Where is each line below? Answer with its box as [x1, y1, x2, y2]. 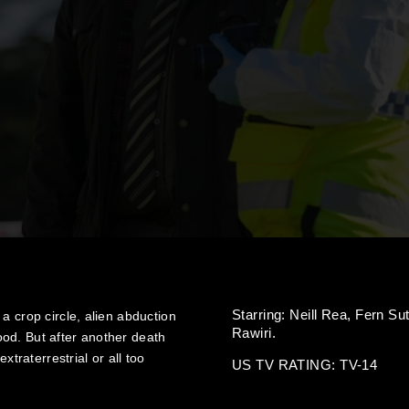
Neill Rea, [289, 307, 356, 322]
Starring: [232, 307, 290, 322]
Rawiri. [232, 325, 277, 341]
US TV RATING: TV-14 [232, 357, 378, 372]
